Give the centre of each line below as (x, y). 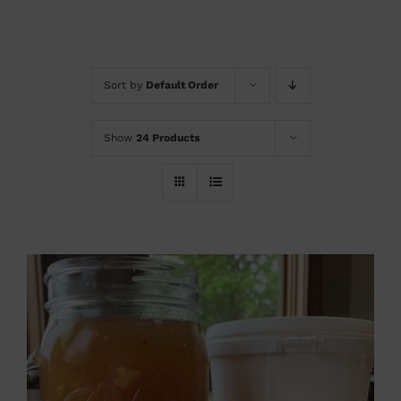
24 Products (167, 138)
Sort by (124, 85)
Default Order (182, 85)
